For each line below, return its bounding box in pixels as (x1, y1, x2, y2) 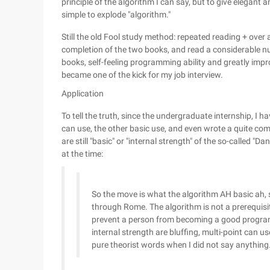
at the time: (61, 149, 103, 159)
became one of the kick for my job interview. (61, 70, 223, 80)
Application (61, 89, 104, 98)
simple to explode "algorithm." (61, 10, 171, 19)
